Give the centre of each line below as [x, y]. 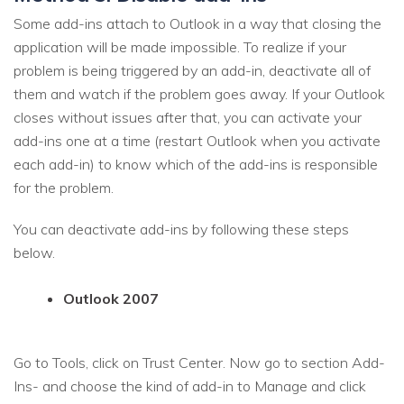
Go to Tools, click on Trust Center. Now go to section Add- [199, 363]
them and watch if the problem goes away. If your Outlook [199, 94]
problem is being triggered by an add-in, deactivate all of [192, 71]
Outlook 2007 [111, 299]
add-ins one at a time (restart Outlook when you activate [197, 141]
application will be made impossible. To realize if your [180, 47]
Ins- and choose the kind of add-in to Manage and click [190, 386]
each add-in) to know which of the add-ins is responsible [196, 165]
